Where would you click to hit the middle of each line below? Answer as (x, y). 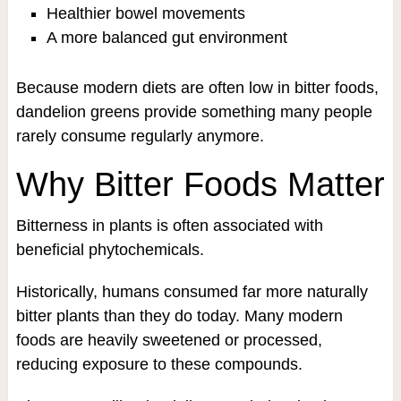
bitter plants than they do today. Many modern (179, 316)
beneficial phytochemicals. (110, 249)
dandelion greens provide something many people (194, 111)
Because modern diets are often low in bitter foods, (197, 87)
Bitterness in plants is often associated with (169, 225)
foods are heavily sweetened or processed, (169, 340)
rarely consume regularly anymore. (140, 136)
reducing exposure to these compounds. (159, 364)
